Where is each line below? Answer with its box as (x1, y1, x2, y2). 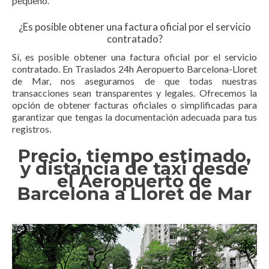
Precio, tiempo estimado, (18, 145, 251, 166)
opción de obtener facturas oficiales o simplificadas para (12, 98, 257, 110)
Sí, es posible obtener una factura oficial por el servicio (12, 50, 257, 62)
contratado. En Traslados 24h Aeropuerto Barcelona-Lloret (12, 62, 257, 74)
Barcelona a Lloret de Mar (17, 183, 252, 204)
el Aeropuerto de (57, 170, 212, 192)
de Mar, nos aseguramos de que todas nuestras (12, 74, 257, 86)
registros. (12, 122, 51, 134)
